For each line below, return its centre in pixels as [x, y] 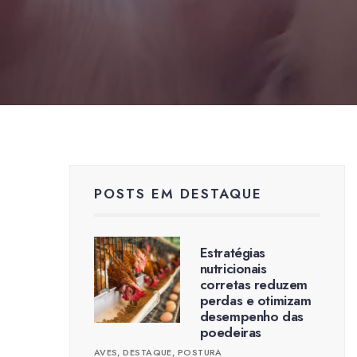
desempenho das [251, 316]
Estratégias [233, 253]
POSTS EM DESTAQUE [178, 194]
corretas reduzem [253, 284]
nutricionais [233, 269]
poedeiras [230, 332]
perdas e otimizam [255, 300]
